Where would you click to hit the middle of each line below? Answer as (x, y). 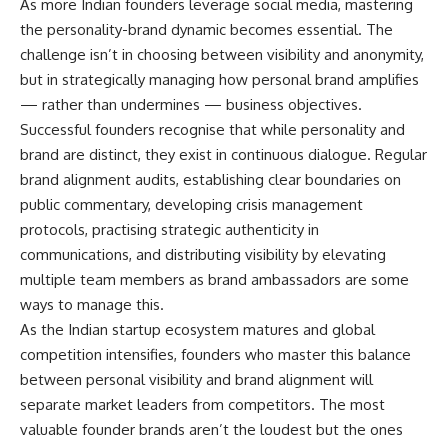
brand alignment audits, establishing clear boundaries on (210, 180)
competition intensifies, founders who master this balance (215, 355)
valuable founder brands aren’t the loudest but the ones (211, 430)
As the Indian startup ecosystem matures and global (197, 330)
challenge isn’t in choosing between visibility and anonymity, (222, 55)
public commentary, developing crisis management (191, 205)
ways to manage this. (92, 305)
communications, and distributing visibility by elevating (203, 255)
